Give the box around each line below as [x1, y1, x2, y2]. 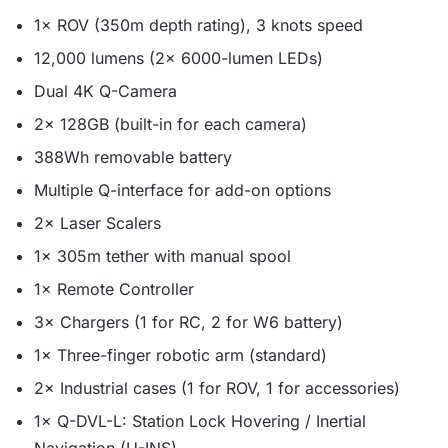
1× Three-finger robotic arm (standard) [34, 345, 327, 365]
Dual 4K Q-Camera [34, 81, 177, 101]
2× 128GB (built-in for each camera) [34, 114, 307, 134]
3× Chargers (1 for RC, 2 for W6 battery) [34, 312, 343, 332]
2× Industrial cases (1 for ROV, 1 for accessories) [34, 378, 400, 398]
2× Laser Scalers [34, 213, 161, 233]
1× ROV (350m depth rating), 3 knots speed [34, 15, 363, 35]
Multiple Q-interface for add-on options [34, 180, 331, 200]
